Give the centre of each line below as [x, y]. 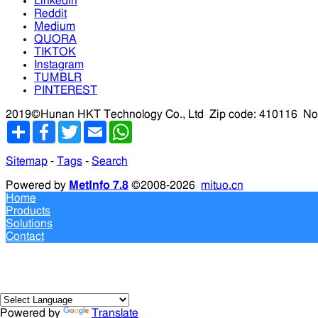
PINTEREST [66, 91]
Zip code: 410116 [253, 115]
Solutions [29, 224]
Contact [25, 237]
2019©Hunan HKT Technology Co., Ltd [105, 115]
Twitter [98, 127]
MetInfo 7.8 [99, 186]
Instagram [59, 65]
